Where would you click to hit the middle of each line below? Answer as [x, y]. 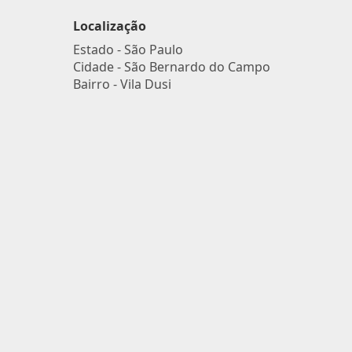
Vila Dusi [145, 84]
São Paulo [153, 49]
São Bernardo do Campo [197, 67]
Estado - [98, 49]
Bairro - [96, 84]
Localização [109, 26]
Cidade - [98, 67]
